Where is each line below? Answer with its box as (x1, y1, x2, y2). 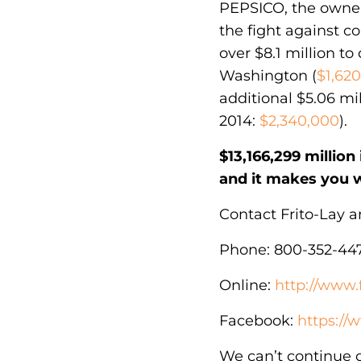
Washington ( (219, 66, 317, 85)
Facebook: (219, 311, 293, 330)
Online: (219, 276, 271, 294)
